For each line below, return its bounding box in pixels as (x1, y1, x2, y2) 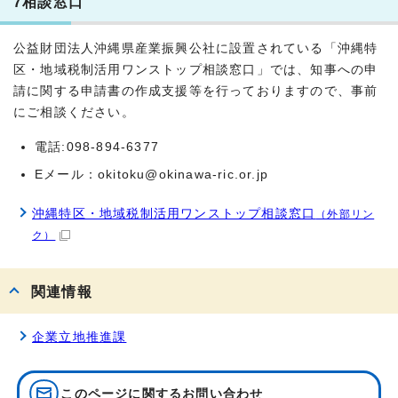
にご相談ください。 (13, 105, 135, 119)
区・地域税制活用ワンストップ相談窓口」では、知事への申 (13, 62, 378, 76)
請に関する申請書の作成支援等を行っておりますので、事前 (13, 84, 378, 98)
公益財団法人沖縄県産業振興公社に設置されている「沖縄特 (13, 41, 378, 55)
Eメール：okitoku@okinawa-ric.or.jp (35, 167, 268, 181)
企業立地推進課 (32, 330, 127, 344)
